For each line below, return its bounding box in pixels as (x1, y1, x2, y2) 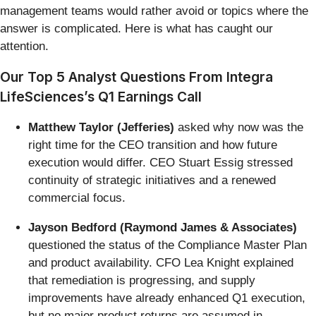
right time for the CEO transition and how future (28, 138, 277, 152)
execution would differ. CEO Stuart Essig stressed (28, 156, 293, 170)
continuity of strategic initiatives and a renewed (28, 174, 276, 188)
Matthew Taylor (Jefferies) (28, 121, 174, 135)
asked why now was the (174, 121, 303, 135)
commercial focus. (28, 191, 126, 205)
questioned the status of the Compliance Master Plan (28, 238, 307, 253)
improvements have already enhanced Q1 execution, (28, 291, 305, 305)
